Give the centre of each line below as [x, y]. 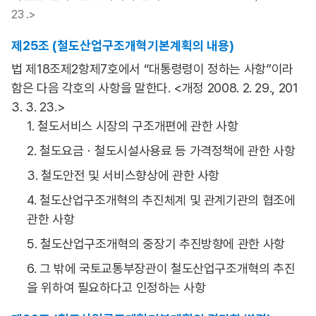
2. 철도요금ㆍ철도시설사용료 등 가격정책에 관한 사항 [161, 151]
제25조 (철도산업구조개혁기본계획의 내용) [123, 45]
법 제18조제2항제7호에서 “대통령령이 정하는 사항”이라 [152, 69]
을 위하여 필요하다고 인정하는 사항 [116, 287]
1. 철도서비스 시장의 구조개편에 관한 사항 [133, 126]
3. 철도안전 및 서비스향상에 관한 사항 [123, 175]
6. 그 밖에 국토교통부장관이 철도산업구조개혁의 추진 [161, 268]
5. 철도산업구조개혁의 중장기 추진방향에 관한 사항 [156, 244]
